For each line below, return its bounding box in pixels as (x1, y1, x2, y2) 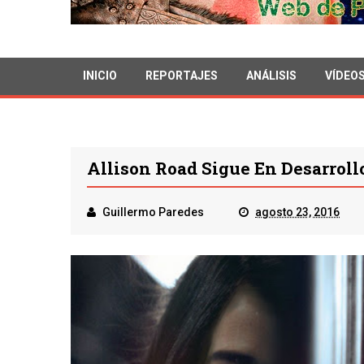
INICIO (83, 69, 117, 82)
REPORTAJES (145, 69, 218, 82)
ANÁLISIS (246, 69, 297, 82)
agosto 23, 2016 (255, 206, 340, 219)
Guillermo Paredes (102, 206, 204, 219)
